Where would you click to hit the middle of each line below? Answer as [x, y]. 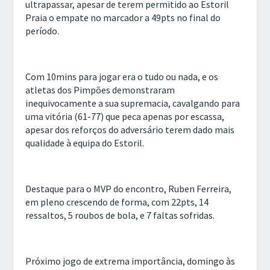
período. [42, 30]
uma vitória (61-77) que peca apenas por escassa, [125, 116]
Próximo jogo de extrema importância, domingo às [130, 261]
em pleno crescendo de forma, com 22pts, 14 [117, 202]
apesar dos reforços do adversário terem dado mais [130, 129]
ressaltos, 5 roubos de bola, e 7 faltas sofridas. [120, 215]
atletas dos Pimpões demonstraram [100, 89]
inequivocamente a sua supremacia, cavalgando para [133, 103]
